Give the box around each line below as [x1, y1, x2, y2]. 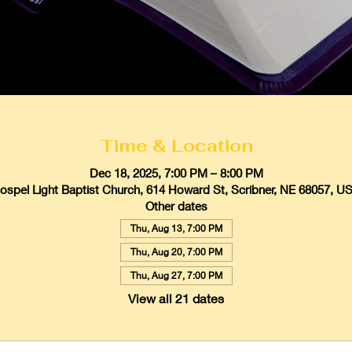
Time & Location [99, 134, 253, 156]
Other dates [145, 198, 207, 213]
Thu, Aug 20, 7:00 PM [130, 245, 222, 258]
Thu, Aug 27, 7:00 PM [130, 269, 222, 281]
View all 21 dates [128, 290, 224, 306]
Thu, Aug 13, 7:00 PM [130, 222, 222, 234]
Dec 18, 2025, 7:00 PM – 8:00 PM [89, 165, 263, 180]
